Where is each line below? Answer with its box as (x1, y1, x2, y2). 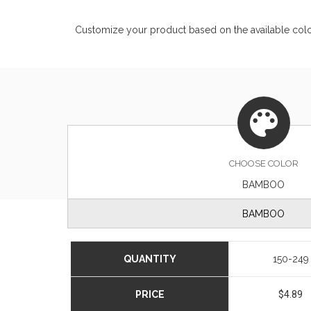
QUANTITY (123, 253, 176, 264)
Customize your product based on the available (74, 24, 292, 35)
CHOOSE (228, 158, 268, 169)
